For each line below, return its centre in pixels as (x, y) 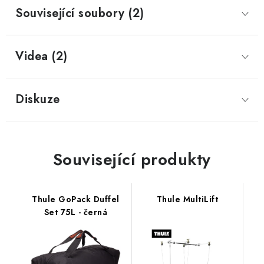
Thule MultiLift (187, 199)
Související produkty (132, 160)
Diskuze (38, 100)
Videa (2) (42, 57)
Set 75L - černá (75, 212)
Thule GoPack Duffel (76, 199)
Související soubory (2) (80, 14)
